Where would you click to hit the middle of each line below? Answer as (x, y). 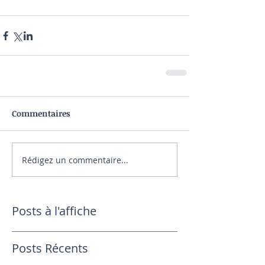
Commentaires (41, 113)
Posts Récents (50, 248)
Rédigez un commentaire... (75, 160)
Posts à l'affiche (54, 211)
